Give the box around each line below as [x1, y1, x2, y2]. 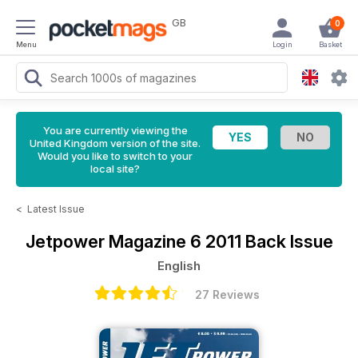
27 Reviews [194, 288, 260, 301]
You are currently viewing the [42, 124, 188, 137]
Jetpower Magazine [25, 231, 190, 252]
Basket [318, 40, 342, 49]
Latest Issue [27, 203, 85, 215]
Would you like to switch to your [38, 149, 193, 162]
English [157, 258, 201, 273]
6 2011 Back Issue [189, 231, 333, 252]
